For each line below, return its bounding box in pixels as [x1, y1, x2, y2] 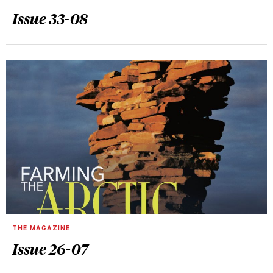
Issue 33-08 [12, 9, 88, 29]
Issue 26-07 [12, 238, 88, 258]
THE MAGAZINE [12, 225, 73, 233]
